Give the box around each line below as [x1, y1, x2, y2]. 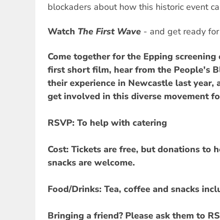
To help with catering [75, 117, 167, 129]
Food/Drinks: [48, 183, 102, 195]
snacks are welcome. [48, 157, 135, 169]
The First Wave [78, 26, 141, 38]
